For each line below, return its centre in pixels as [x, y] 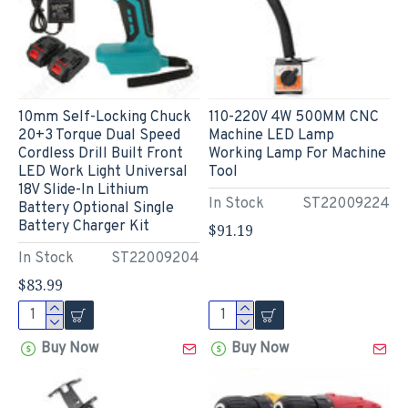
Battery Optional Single [96, 208]
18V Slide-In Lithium [83, 190]
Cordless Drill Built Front [101, 153]
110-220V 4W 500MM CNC [293, 117]
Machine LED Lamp [271, 135]
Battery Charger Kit [84, 226]
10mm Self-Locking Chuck [105, 117]
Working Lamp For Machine [297, 153]
